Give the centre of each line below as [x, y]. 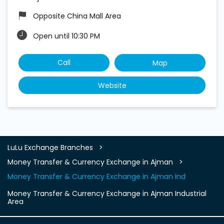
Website [112, 86]
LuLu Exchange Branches [51, 148]
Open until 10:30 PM [66, 36]
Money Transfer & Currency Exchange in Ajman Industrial [107, 194]
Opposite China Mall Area [77, 16]
